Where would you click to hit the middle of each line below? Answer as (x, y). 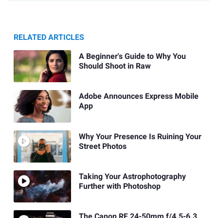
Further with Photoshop (119, 187)
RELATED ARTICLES (49, 37)
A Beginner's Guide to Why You (132, 57)
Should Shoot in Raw (115, 66)
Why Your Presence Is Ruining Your (140, 136)
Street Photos (102, 146)
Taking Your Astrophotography (132, 177)
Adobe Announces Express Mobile (138, 97)
